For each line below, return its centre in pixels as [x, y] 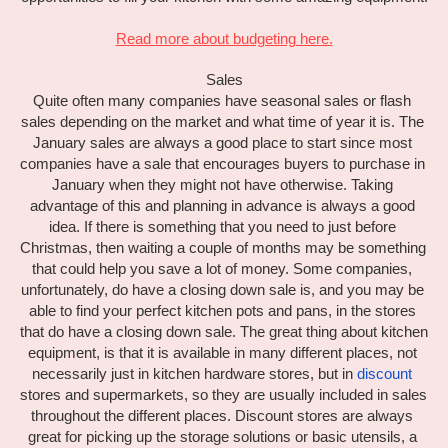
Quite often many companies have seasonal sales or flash [222, 101]
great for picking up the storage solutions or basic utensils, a [222, 437]
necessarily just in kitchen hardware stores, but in [194, 374]
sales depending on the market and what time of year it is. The [222, 122]
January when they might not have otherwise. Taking [222, 185]
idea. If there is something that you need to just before [222, 227]
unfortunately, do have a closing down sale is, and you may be [222, 290]
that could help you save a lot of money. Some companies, [222, 269]
